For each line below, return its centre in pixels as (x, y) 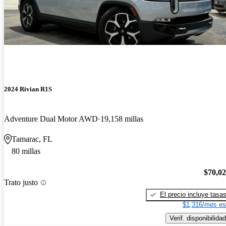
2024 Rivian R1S (28, 89)
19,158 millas (122, 119)
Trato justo (21, 183)
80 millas (26, 151)
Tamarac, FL (32, 139)
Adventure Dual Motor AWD (51, 119)
